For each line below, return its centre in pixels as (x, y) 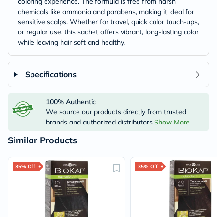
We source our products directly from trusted (116, 112)
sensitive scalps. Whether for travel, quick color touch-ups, (108, 22)
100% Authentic (71, 102)
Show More (172, 122)
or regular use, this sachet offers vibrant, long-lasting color (108, 32)
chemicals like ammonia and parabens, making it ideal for (106, 12)
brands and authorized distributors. (100, 122)
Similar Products (42, 140)
